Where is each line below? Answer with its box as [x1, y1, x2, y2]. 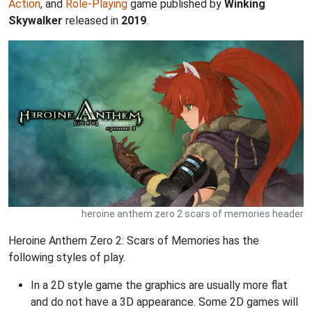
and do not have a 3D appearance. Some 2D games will [31, 295, 298, 309]
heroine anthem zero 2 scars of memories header [81, 208, 304, 219]
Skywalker [8, 14, 63, 27]
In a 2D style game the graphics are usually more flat [31, 278, 288, 292]
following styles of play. [8, 250, 125, 264]
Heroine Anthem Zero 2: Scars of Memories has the [8, 233, 259, 247]
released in [63, 14, 121, 27]
